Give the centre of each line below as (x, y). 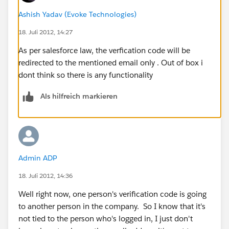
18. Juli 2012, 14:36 (45, 175)
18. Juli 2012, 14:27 (45, 32)
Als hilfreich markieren (79, 96)
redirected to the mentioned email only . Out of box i (111, 62)
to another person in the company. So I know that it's (112, 206)
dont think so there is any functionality (86, 75)
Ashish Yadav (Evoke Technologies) (77, 14)
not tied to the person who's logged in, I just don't (106, 218)
